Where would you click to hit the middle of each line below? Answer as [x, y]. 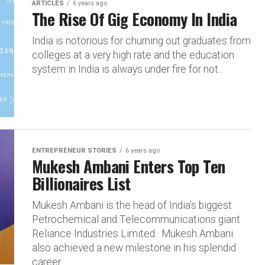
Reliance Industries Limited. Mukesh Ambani [132, 234]
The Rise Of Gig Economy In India [137, 19]
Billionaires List [81, 183]
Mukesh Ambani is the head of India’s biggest [132, 205]
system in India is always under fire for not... [128, 69]
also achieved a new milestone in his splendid [134, 248]
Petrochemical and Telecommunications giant [136, 219]
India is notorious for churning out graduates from [141, 41]
